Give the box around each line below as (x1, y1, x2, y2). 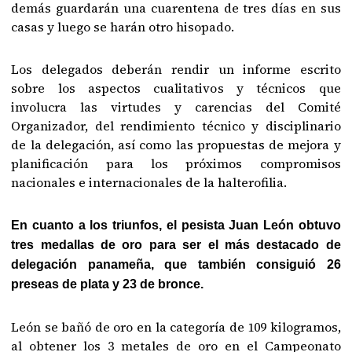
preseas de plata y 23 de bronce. (11, 277, 204, 291)
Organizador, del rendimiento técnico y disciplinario (11, 117, 341, 134)
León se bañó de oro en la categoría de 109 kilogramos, (11, 318, 341, 335)
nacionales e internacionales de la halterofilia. (11, 174, 288, 191)
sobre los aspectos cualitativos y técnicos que (11, 79, 341, 97)
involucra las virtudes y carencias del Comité (11, 98, 341, 115)
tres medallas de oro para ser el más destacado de (11, 238, 341, 251)
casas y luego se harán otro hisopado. (11, 18, 235, 35)
